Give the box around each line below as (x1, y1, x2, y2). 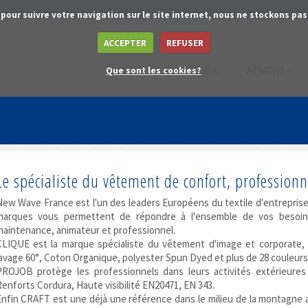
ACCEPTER (104, 36, 147, 49)
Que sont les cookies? (106, 65, 202, 76)
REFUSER (166, 36, 204, 49)
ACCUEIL (181, 65, 219, 76)
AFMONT (247, 65, 285, 76)
